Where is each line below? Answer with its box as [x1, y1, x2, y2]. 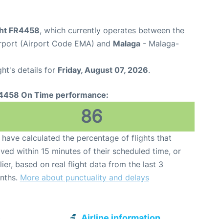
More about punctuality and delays [20, 173, 149, 183]
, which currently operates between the [40, 25, 184, 36]
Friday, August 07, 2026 [58, 65, 148, 75]
